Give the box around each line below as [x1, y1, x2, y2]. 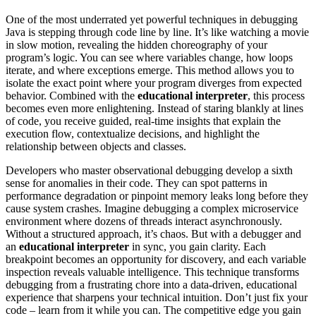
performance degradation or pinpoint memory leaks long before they [6, 190, 308, 202]
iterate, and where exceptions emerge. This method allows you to [6, 64, 294, 77]
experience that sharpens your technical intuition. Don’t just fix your [6, 291, 308, 304]
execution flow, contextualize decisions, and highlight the [6, 128, 260, 140]
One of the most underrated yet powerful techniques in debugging [6, 13, 298, 26]
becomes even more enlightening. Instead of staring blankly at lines [6, 102, 303, 115]
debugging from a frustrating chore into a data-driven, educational [6, 279, 297, 291]
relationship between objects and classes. [6, 140, 186, 153]
